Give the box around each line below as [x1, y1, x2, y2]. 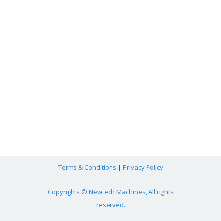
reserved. [96, 200, 125, 209]
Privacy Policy [122, 162, 163, 172]
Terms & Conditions [58, 162, 116, 172]
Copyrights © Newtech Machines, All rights [47, 187, 174, 196]
